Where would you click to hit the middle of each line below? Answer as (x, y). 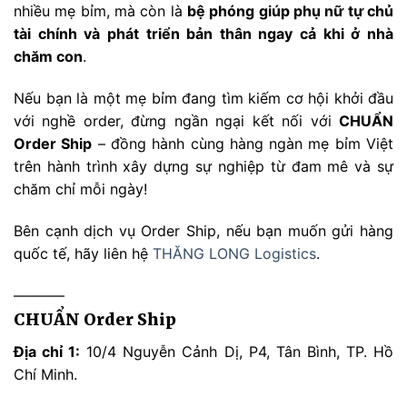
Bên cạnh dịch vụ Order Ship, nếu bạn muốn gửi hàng (203, 230)
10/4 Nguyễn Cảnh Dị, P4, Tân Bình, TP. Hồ (237, 351)
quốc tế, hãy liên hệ (83, 253)
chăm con (48, 57)
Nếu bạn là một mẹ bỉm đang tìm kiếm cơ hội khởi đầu (203, 99)
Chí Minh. (45, 374)
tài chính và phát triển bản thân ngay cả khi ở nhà (203, 34)
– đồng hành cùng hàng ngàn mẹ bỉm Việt (243, 144)
